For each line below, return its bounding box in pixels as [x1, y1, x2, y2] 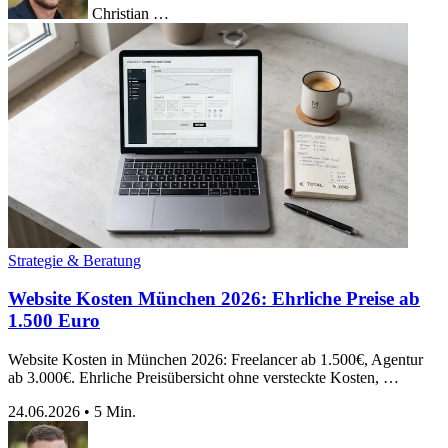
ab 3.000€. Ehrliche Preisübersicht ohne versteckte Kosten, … [8, 369, 399, 387]
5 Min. [94, 403, 136, 421]
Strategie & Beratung [8, 251, 141, 269]
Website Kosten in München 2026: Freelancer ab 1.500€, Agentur [8, 351, 423, 369]
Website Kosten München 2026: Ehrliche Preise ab [8, 288, 420, 310]
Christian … [92, 4, 169, 22]
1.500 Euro [8, 310, 100, 332]
